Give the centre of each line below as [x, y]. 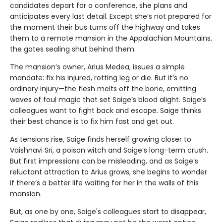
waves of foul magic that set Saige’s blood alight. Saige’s [108, 99]
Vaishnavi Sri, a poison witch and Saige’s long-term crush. [109, 150]
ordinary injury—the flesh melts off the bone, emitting [103, 88]
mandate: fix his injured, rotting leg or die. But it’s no [99, 78]
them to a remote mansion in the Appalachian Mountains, [111, 38]
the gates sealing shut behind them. [73, 49]
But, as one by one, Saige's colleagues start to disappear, [108, 211]
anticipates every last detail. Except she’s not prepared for [111, 16]
